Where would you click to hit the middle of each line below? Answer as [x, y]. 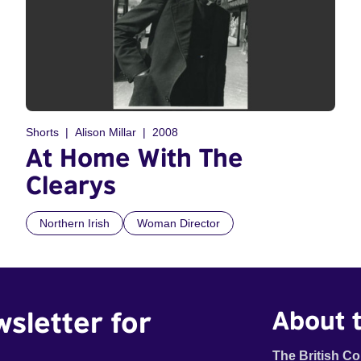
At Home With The [135, 157]
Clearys [71, 184]
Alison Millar [106, 132]
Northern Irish [75, 223]
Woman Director [178, 223]
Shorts [42, 132]
